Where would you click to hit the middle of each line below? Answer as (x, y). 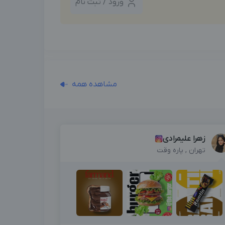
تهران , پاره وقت (181, 151)
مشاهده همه (94, 85)
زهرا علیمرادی (184, 139)
